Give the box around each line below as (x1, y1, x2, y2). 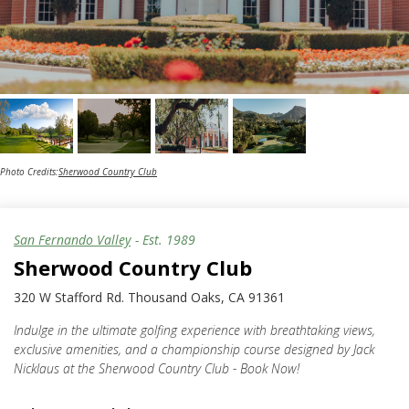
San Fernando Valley (14, 230, 131, 248)
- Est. (135, 230, 166, 248)
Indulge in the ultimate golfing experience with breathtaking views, (14, 320, 375, 339)
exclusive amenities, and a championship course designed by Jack (14, 340, 374, 358)
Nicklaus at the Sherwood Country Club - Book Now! (14, 359, 299, 377)
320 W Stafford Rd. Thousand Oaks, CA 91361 (14, 288, 285, 306)
